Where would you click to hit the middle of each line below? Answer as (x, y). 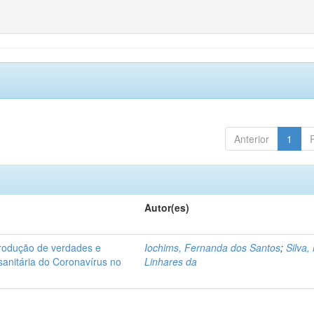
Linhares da (171, 261)
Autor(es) (167, 207)
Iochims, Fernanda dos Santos (213, 247)
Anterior (251, 139)
